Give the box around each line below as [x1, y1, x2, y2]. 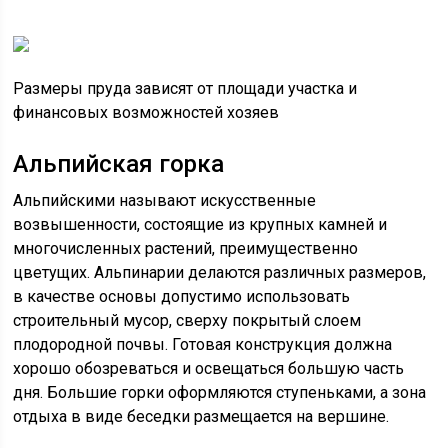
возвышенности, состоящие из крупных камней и [13, 215, 388, 234]
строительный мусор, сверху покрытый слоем [13, 311, 362, 330]
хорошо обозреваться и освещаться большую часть [13, 359, 405, 378]
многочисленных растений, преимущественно [13, 239, 359, 258]
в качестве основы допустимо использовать [13, 287, 351, 306]
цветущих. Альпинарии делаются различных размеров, [13, 263, 427, 282]
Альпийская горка [13, 150, 225, 178]
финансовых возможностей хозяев [13, 103, 280, 122]
